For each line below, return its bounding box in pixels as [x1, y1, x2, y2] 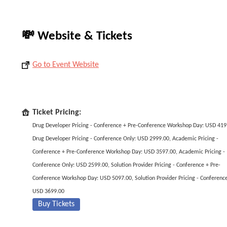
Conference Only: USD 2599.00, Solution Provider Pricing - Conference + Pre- [32, 162, 220, 168]
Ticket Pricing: [32, 108, 81, 117]
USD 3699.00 [32, 188, 64, 195]
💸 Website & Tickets [22, 30, 132, 43]
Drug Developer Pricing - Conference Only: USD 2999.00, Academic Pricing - [32, 136, 218, 142]
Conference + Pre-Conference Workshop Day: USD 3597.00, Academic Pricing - [32, 149, 225, 155]
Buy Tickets [38, 200, 74, 208]
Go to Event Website [32, 61, 99, 69]
